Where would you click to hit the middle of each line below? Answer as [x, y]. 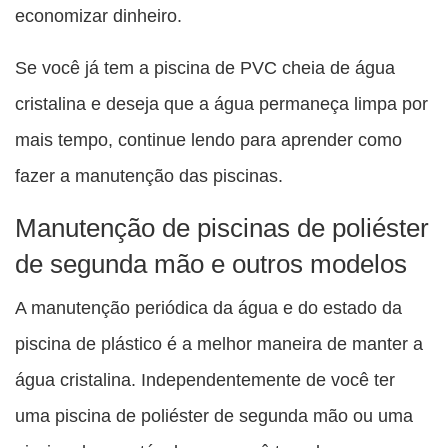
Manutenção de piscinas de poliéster [222, 228]
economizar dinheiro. [98, 16]
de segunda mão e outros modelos [211, 264]
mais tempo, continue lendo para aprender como [208, 140]
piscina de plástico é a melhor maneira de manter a [219, 344]
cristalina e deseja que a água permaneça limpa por [221, 104]
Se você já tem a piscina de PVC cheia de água [205, 68]
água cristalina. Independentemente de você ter [205, 380]
